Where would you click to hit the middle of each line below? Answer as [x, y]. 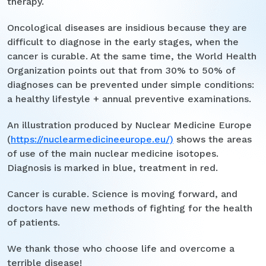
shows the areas [213, 139]
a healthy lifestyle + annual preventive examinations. [129, 99]
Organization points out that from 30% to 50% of [121, 70]
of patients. [34, 222]
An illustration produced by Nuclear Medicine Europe [129, 125]
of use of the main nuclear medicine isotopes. [113, 153]
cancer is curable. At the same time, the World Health [132, 56]
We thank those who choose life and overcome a [121, 248]
